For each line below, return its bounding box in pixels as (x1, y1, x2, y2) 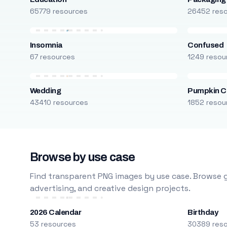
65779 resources (29, 7, 88, 16)
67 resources (29, 52, 75, 61)
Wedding (29, 87, 61, 95)
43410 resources (29, 98, 88, 107)
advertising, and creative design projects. (29, 183, 191, 194)
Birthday (187, 208, 218, 216)
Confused (187, 41, 224, 49)
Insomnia (29, 41, 62, 49)
